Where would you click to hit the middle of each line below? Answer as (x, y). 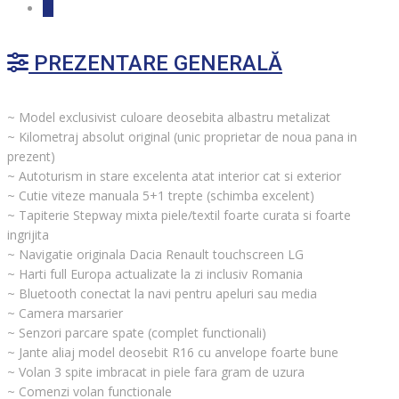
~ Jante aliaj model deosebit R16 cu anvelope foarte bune (173, 353)
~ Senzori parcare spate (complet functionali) (137, 333)
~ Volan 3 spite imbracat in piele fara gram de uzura (156, 372)
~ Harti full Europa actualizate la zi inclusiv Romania (155, 274)
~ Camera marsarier (65, 313)
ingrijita (28, 235)
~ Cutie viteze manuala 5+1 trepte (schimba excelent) (161, 196)
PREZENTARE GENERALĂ (155, 64)
